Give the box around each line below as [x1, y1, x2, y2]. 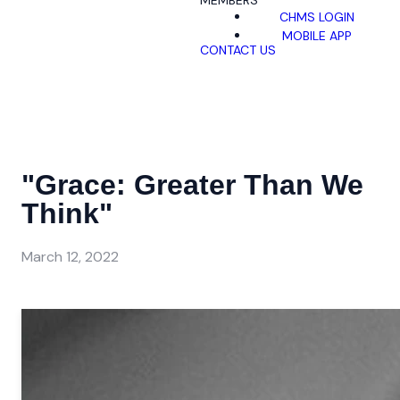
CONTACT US [200, 42, 276, 59]
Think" [21, 197, 112, 230]
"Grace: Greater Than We [21, 169, 363, 202]
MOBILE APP [281, 27, 352, 44]
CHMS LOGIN [279, 8, 354, 25]
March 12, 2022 [21, 246, 119, 266]
